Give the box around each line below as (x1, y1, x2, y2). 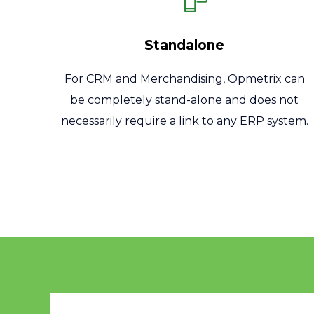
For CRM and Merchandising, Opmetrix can (64, 72, 305, 86)
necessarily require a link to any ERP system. (60, 114, 308, 128)
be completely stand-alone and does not (70, 93, 299, 107)
